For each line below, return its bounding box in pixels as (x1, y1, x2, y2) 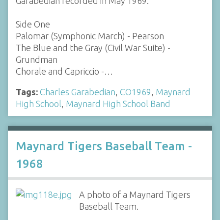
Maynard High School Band (66, 98, 170, 109)
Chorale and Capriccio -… (16, 66, 113, 76)
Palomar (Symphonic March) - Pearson (16, 30, 164, 41)
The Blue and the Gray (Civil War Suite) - (16, 42, 170, 53)
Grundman (16, 54, 57, 64)
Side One (16, 19, 50, 29)
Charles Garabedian (40, 86, 115, 97)
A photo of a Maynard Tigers (79, 189, 191, 199)
